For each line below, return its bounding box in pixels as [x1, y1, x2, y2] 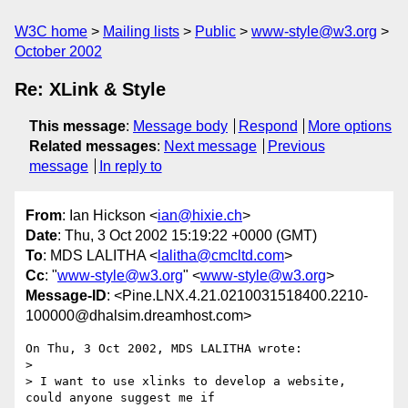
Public [195, 24, 236, 39]
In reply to [98, 158, 162, 174]
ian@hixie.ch [158, 208, 242, 224]
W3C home [15, 24, 87, 39]
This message [29, 118, 126, 134]
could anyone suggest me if [25, 391, 215, 405]
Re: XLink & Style [15, 79, 166, 99]
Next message [164, 138, 257, 154]
